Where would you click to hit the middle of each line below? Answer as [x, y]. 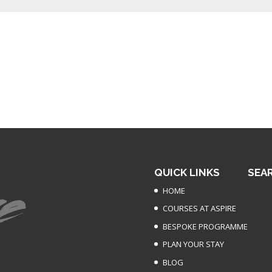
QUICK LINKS [187, 172]
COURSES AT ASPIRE [199, 208]
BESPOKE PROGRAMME [205, 226]
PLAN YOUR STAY [193, 244]
